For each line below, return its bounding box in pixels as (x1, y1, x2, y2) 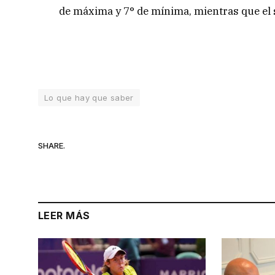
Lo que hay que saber (44, 93, 134, 103)
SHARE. (38, 140, 65, 150)
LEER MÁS (38, 209, 90, 222)
